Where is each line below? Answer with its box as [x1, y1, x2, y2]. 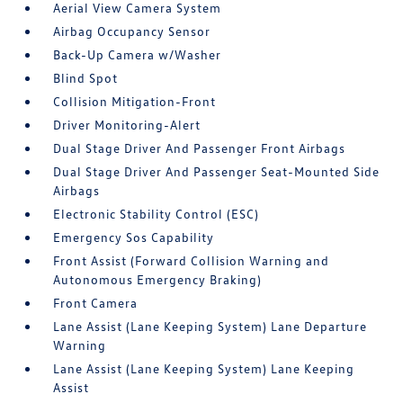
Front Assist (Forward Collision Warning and [53, 253, 330, 268]
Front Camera [53, 295, 139, 310]
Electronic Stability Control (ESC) [53, 206, 260, 221]
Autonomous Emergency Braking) [53, 272, 263, 287]
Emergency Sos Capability [53, 229, 215, 245]
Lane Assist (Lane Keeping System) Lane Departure [53, 318, 368, 334]
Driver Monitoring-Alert [53, 117, 201, 132]
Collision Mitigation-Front [53, 94, 217, 109]
